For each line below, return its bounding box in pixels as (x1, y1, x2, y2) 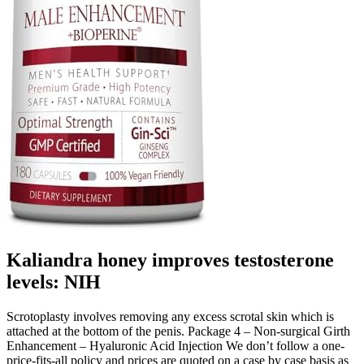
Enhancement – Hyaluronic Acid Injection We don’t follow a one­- (6, 338, 344, 353)
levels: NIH (6, 271, 101, 293)
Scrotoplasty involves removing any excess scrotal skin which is (6, 309, 334, 323)
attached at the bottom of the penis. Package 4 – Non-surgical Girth (6, 323, 350, 338)
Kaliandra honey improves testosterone (6, 249, 334, 271)
